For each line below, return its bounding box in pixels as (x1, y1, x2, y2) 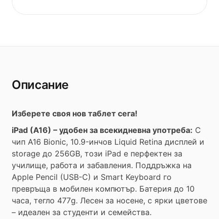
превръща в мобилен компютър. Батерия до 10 (12, 184, 195, 194)
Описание (12, 77, 69, 92)
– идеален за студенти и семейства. (12, 207, 152, 217)
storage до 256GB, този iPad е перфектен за (12, 149, 182, 158)
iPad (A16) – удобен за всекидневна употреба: (12, 125, 193, 135)
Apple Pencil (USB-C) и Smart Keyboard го (12, 172, 172, 182)
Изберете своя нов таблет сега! (12, 109, 137, 118)
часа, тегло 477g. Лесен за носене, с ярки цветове (12, 196, 207, 205)
